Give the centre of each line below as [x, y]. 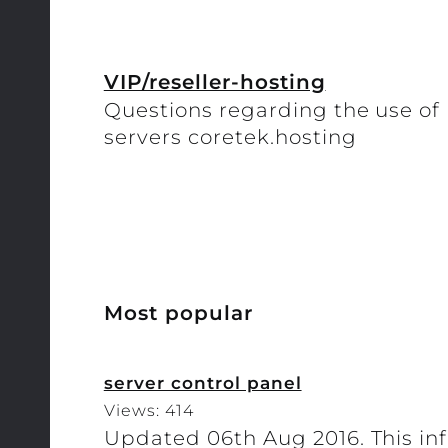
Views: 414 [148, 410]
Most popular [178, 312]
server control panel [202, 382]
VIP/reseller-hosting [214, 82]
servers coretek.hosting [230, 137]
